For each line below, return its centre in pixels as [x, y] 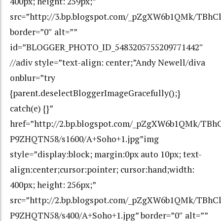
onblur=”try [33, 78]
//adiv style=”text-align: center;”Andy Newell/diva [108, 63]
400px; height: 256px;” [53, 185]
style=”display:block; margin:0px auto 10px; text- [106, 154]
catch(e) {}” [31, 109]
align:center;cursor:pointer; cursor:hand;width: [102, 170]
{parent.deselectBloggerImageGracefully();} [95, 93]
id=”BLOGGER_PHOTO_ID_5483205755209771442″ [107, 47]
